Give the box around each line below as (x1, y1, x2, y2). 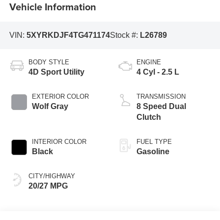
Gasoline (137, 147, 169, 156)
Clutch (137, 113, 161, 122)
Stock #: (110, 30, 140, 39)
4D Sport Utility (28, 68, 84, 77)
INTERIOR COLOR (31, 138, 86, 146)
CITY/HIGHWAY (28, 172, 75, 180)
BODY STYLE (28, 58, 69, 66)
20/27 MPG (28, 182, 68, 191)
